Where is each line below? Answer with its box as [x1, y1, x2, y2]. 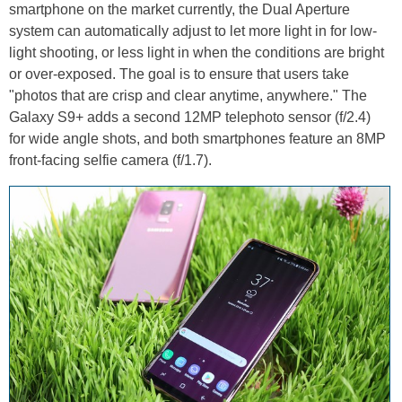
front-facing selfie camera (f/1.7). [9, 152, 212, 168]
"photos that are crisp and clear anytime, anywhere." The [9, 87, 367, 103]
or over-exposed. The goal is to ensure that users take [9, 66, 349, 82]
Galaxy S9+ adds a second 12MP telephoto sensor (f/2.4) [9, 109, 371, 125]
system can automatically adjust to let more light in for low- [9, 22, 377, 39]
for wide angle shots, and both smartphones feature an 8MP [9, 130, 386, 146]
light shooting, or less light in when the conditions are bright [9, 44, 384, 60]
